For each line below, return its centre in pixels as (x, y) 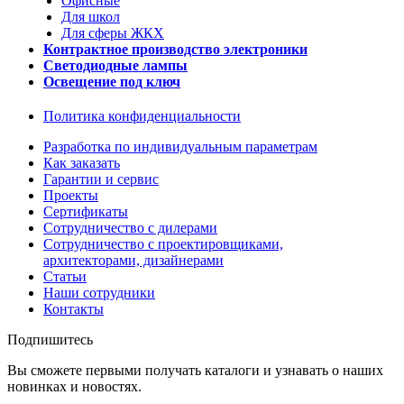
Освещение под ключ (112, 82)
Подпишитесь (50, 340)
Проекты (71, 196)
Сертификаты (86, 212)
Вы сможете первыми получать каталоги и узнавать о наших (195, 371)
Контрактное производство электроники (175, 50)
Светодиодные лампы (115, 66)
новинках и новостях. (74, 387)
